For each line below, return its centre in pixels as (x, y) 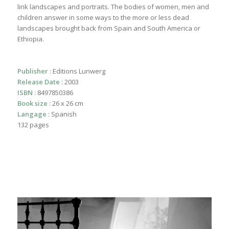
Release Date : (40, 82)
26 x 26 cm (67, 104)
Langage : (33, 114)
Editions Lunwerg (78, 71)
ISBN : (26, 93)
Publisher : (34, 71)
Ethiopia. (30, 39)
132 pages (33, 125)
